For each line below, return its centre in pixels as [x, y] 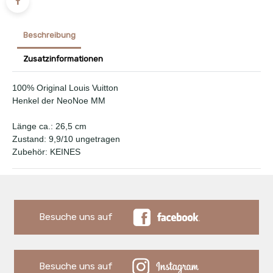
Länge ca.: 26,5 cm [49, 126]
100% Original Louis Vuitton [65, 88]
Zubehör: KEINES [46, 152]
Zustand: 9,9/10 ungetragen [66, 139]
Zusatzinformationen [63, 59]
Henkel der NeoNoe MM [59, 101]
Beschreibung [49, 35]
